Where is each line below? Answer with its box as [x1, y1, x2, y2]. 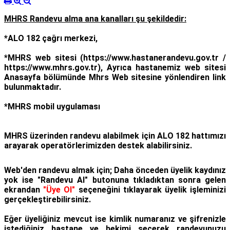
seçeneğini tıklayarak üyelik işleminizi [75, 185, 226, 195]
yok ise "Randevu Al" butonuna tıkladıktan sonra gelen [4, 175, 226, 185]
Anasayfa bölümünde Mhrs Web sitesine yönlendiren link [4, 72, 226, 83]
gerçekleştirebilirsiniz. [4, 195, 91, 205]
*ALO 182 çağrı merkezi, [4, 33, 98, 44]
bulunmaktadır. [4, 82, 61, 92]
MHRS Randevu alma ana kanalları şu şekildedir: [4, 14, 186, 24]
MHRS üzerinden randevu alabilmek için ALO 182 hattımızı [4, 131, 226, 141]
